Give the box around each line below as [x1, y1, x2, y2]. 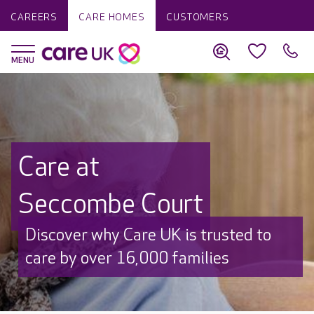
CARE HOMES [78, 11, 145, 23]
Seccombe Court [18, 189, 203, 221]
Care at [18, 152, 100, 184]
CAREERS [11, 11, 58, 23]
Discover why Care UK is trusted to [25, 225, 271, 245]
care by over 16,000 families [25, 248, 229, 268]
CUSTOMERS [165, 11, 229, 23]
